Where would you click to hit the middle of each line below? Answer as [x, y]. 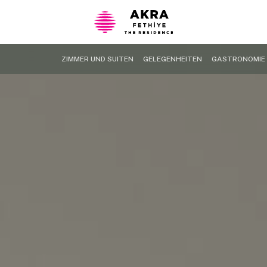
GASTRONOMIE [238, 59]
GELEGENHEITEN [173, 59]
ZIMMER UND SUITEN [97, 59]
